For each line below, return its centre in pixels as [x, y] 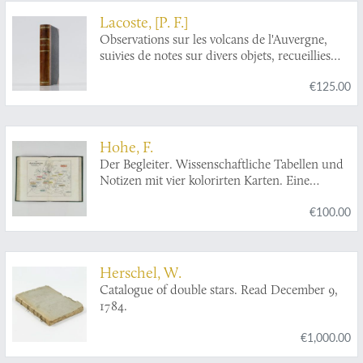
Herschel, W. [141, 272]
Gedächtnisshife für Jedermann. [185, 197]
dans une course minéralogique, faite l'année [218, 71]
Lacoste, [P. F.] [144, 21]
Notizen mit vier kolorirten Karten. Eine [205, 181]
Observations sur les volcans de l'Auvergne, [214, 39]
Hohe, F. [127, 147]
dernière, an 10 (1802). [159, 88]
